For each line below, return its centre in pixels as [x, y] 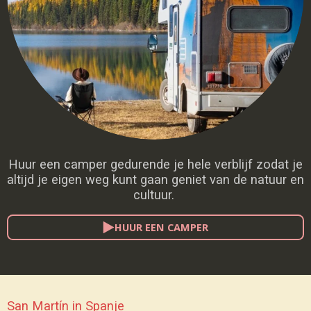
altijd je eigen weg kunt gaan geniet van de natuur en [155, 180]
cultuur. [155, 195]
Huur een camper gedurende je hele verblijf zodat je [155, 165]
